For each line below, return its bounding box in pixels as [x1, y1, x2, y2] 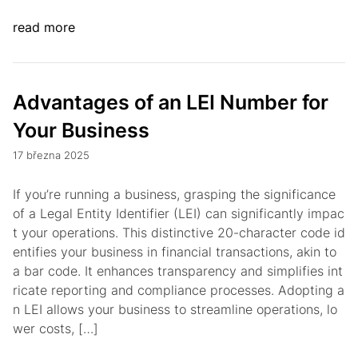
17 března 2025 [13, 149, 89, 161]
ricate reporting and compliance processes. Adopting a [13, 282, 344, 298]
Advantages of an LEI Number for [13, 90, 328, 114]
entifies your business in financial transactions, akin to [13, 244, 336, 260]
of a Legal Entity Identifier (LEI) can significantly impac [13, 205, 344, 221]
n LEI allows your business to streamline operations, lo [13, 301, 337, 317]
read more [13, 19, 75, 35]
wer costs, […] [13, 320, 98, 336]
